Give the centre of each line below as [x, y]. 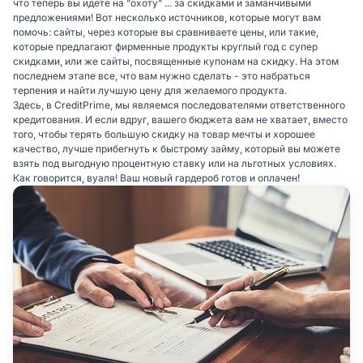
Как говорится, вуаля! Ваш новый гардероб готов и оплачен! [156, 177]
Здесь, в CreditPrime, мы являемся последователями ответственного [179, 105]
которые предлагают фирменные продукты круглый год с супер [165, 46]
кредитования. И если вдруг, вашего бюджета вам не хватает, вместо [180, 119]
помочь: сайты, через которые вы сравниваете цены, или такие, [166, 32]
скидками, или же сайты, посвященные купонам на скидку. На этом [176, 61]
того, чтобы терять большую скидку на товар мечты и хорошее [164, 134]
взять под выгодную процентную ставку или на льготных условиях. [175, 163]
